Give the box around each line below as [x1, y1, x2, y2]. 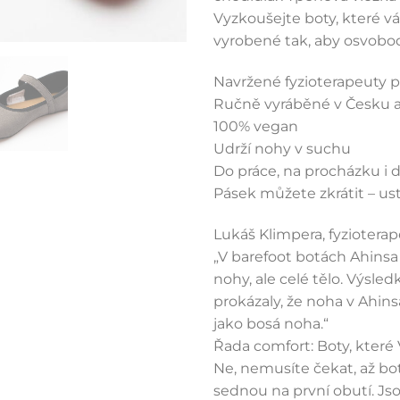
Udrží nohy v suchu [213, 139, 351, 157]
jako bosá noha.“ [213, 314, 329, 332]
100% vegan [213, 117, 298, 135]
